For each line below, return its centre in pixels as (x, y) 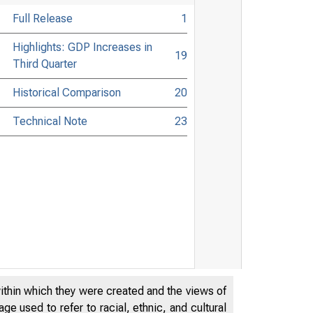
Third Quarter (44, 64)
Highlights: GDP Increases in (82, 47)
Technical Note (50, 121)
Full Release (42, 18)
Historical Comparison (66, 92)
